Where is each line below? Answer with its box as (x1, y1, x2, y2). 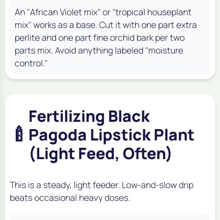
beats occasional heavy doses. (10, 191, 130, 203)
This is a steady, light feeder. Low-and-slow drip (10, 178, 193, 191)
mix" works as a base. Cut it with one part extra (15, 18, 197, 30)
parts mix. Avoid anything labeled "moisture (15, 44, 183, 56)
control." (15, 56, 48, 69)
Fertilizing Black (28, 105, 150, 127)
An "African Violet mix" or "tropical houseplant (15, 5, 192, 18)
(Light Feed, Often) (28, 142, 173, 164)
